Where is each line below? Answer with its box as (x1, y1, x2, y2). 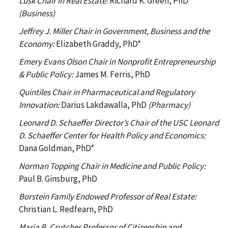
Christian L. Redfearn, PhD (19, 204, 113, 215)
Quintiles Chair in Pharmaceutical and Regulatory (19, 87, 195, 98)
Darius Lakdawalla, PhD (60, 99, 148, 111)
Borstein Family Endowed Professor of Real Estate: (19, 191, 196, 203)
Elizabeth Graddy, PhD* (54, 38, 141, 50)
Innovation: (19, 99, 60, 111)
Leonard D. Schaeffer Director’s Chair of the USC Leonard (19, 117, 219, 129)
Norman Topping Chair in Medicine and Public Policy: (19, 160, 206, 172)
